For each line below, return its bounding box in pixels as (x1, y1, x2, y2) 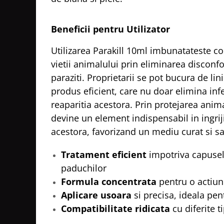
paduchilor (61, 162, 106, 174)
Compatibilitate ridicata (61, 202, 170, 214)
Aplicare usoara (61, 189, 131, 201)
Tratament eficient (61, 148, 146, 160)
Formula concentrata (61, 175, 156, 187)
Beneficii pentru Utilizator (51, 23, 170, 35)
